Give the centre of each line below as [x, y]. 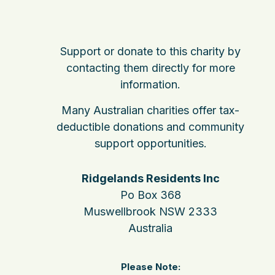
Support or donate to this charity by [151, 51]
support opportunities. [150, 143]
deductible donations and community [151, 127]
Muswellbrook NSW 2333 [151, 211]
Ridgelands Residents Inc [150, 178]
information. [151, 84]
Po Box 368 [150, 195]
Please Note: [150, 267]
